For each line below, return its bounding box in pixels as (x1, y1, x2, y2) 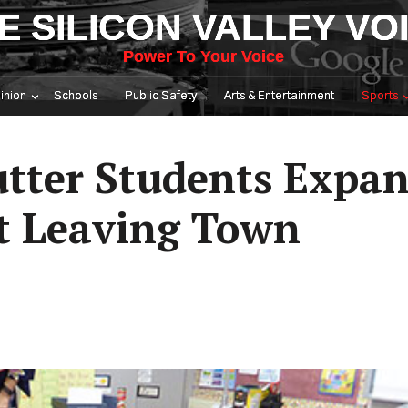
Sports (362, 90, 398, 102)
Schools (54, 90, 97, 102)
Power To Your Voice (123, 47, 285, 66)
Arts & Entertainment (224, 90, 334, 102)
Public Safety (125, 90, 197, 102)
